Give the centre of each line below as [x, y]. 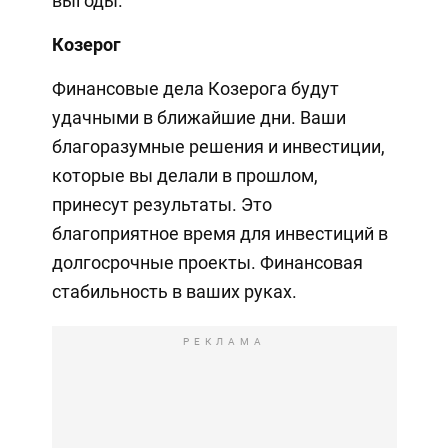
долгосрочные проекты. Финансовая [207, 263]
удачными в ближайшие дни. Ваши [198, 118]
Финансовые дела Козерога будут [195, 89]
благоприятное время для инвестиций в [219, 234]
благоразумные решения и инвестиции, [218, 147]
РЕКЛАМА [224, 342]
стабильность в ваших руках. [174, 292]
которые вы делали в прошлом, [184, 176]
